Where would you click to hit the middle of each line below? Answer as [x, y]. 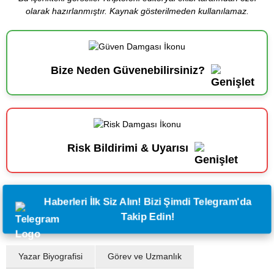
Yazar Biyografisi [50, 256]
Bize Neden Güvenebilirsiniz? [128, 70]
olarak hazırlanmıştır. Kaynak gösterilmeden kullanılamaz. [137, 11]
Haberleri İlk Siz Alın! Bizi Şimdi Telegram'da [147, 201]
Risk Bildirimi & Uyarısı [128, 148]
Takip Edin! [147, 216]
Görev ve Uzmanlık [145, 256]
